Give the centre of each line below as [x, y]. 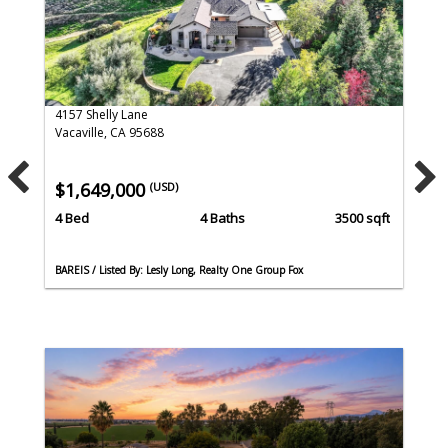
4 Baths [222, 217]
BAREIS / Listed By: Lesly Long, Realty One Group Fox [179, 269]
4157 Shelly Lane [101, 115]
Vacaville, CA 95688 [109, 133]
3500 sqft [362, 217]
